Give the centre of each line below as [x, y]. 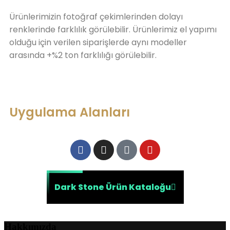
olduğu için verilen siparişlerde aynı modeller [98, 43]
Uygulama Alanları [70, 112]
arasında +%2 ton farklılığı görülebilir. [83, 55]
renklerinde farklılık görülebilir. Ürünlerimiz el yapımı [113, 30]
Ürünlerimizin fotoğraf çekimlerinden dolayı [96, 17]
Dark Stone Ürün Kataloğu [112, 187]
